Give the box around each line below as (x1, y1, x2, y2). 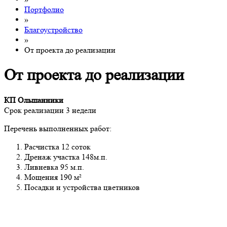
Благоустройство (24, 24, 83, 34)
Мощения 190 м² (24, 172, 82, 182)
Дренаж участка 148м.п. (24, 152, 107, 162)
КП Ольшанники (4, 95, 65, 105)
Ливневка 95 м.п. (24, 162, 86, 172)
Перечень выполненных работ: (4, 124, 111, 134)
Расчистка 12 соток (24, 142, 91, 152)
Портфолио (24, 4, 64, 14)
